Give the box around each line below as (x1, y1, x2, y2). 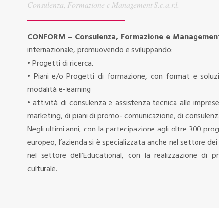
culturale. (27, 163, 57, 175)
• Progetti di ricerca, (27, 57, 94, 70)
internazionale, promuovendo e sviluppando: (27, 44, 173, 57)
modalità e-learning (27, 84, 91, 96)
